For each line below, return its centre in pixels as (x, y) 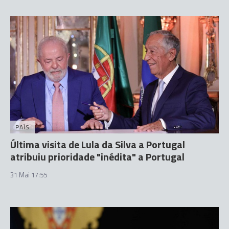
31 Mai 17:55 (29, 175)
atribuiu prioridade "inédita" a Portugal (97, 156)
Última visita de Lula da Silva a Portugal (98, 144)
